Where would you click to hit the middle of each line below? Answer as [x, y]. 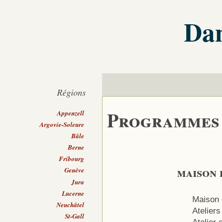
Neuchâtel [71, 204]
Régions [72, 92]
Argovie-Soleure [62, 124]
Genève [75, 170]
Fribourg [72, 159]
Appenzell [71, 113]
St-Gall [75, 216]
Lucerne [73, 193]
